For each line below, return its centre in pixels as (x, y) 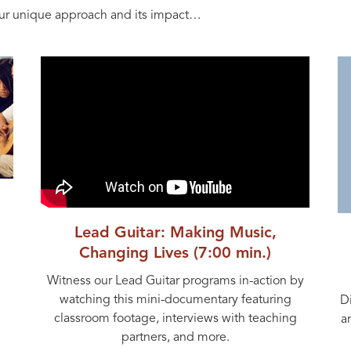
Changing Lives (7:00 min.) (175, 253)
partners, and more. (175, 337)
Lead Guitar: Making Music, (175, 233)
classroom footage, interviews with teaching (175, 318)
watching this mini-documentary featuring (175, 300)
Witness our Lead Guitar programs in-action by (175, 281)
